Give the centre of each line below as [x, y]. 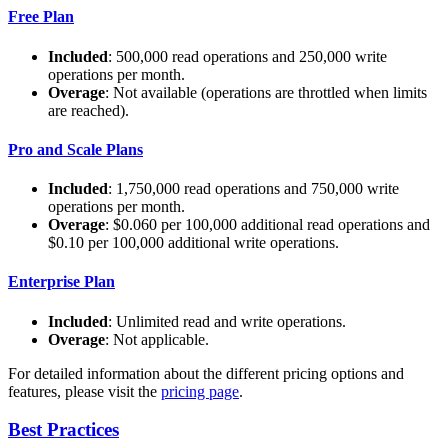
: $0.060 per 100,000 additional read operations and [267, 225]
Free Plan [41, 17]
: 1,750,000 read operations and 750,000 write [253, 189]
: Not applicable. [157, 339]
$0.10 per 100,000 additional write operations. [193, 243]
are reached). [88, 110]
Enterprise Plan [61, 282]
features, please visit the [84, 391]
